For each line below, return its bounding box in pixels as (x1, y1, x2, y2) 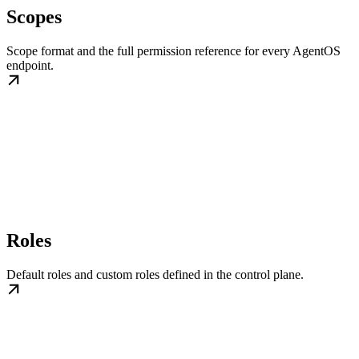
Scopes (6, 6, 62, 28)
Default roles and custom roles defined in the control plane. (6, 267, 304, 281)
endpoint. (6, 58, 54, 73)
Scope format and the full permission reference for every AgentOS (6, 44, 341, 58)
